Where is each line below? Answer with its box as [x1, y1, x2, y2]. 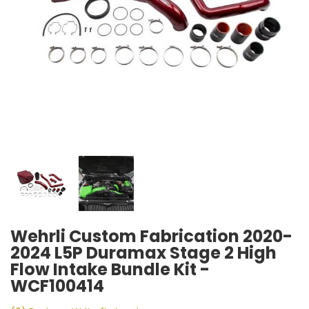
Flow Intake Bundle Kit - [10, 258, 210, 281]
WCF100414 [10, 275, 104, 297]
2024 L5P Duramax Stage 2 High [10, 241, 277, 264]
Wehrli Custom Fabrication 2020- [10, 225, 292, 248]
